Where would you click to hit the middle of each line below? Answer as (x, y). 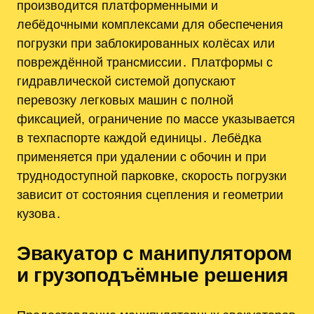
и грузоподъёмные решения (152, 275)
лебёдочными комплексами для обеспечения (150, 24)
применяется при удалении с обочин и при (142, 156)
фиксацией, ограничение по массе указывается (156, 118)
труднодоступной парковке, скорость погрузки (152, 175)
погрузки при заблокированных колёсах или (146, 43)
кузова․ (39, 213)
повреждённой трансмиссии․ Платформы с (145, 62)
